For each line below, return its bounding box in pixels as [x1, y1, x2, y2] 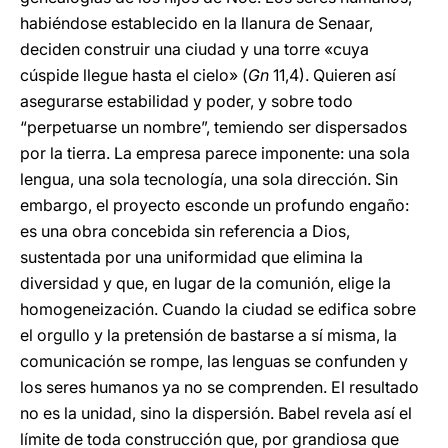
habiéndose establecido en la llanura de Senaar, [20, 13, 373, 33]
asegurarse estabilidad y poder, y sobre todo [20, 91, 353, 111]
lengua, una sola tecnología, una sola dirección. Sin [20, 169, 398, 189]
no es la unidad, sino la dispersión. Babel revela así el [20, 403, 412, 423]
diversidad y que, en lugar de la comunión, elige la [20, 273, 391, 293]
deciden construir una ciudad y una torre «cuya [20, 39, 369, 59]
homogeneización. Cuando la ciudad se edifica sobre [20, 299, 416, 319]
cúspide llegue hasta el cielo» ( [20, 65, 248, 85]
